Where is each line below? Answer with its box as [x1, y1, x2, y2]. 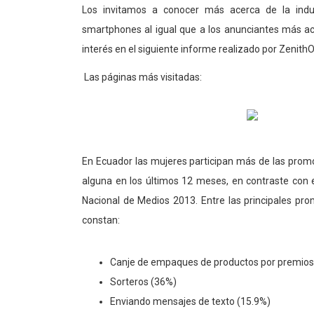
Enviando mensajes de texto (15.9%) [110, 295, 271, 307]
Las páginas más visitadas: [82, 71, 202, 83]
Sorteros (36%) [110, 275, 177, 287]
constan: [82, 214, 120, 226]
